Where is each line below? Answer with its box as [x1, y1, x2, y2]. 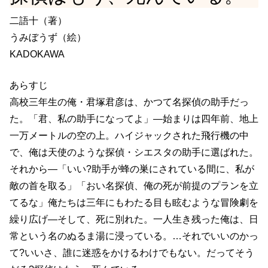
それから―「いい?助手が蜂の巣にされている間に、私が [10, 163, 254, 174]
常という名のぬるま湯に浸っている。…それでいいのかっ [10, 230, 258, 241]
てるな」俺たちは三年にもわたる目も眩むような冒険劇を [10, 197, 258, 208]
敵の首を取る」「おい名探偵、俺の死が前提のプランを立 [10, 180, 258, 191]
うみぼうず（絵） [10, 32, 86, 42]
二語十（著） [10, 15, 67, 26]
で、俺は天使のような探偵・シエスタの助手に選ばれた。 [10, 147, 258, 157]
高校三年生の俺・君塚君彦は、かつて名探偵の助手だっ [10, 96, 249, 107]
